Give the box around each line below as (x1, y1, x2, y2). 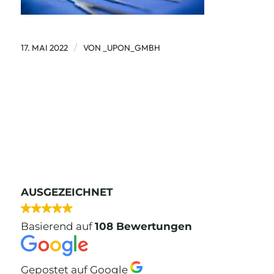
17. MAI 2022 (20, 42, 68, 53)
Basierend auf (20, 220, 95, 232)
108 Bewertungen (94, 220, 192, 232)
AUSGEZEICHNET (20, 185, 113, 198)
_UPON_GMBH (102, 42, 160, 53)
